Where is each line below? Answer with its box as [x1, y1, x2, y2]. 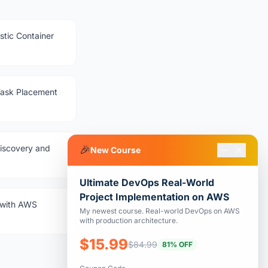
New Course [90, 145, 141, 155]
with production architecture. [80, 216, 178, 225]
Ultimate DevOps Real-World [80, 176, 214, 188]
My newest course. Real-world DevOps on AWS [80, 206, 240, 215]
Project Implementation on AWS [80, 191, 229, 203]
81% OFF [162, 240, 193, 249]
